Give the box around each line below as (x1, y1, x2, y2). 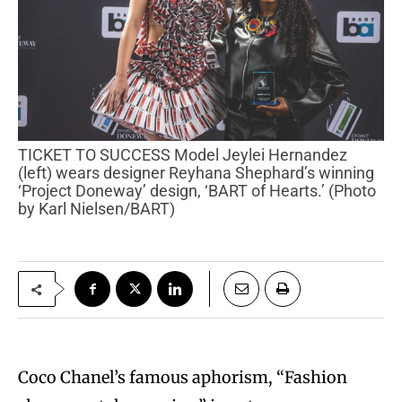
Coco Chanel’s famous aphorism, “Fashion (18, 367, 347, 389)
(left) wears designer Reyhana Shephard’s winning (18, 163, 374, 183)
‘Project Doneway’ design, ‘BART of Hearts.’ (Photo (18, 181, 376, 201)
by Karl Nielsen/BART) (18, 199, 175, 219)
